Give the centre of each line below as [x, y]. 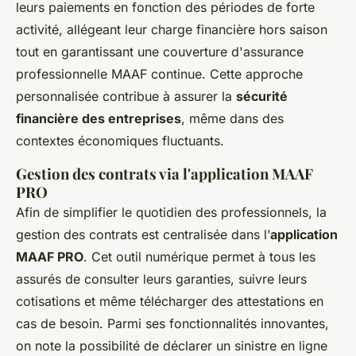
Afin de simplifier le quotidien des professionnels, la [171, 212]
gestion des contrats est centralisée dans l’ [143, 234]
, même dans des [232, 118]
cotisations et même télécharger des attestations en [170, 301]
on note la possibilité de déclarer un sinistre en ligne [172, 345]
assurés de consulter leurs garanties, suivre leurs [161, 279]
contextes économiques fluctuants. [120, 140]
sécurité [262, 96]
